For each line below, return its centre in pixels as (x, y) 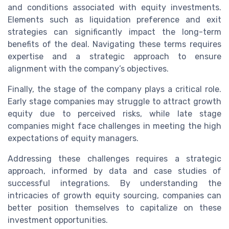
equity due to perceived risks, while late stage (114, 113)
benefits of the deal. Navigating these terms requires (114, 44)
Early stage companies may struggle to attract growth (114, 101)
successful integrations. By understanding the (114, 183)
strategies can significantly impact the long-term (114, 32)
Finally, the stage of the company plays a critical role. (114, 89)
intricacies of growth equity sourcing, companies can (114, 195)
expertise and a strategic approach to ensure (114, 56)
